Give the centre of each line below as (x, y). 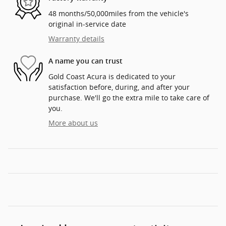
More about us (73, 123)
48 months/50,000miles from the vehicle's (119, 13)
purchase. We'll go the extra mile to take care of (129, 97)
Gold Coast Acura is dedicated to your (112, 76)
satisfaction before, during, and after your (119, 87)
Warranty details (76, 38)
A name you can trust (86, 61)
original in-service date (87, 24)
